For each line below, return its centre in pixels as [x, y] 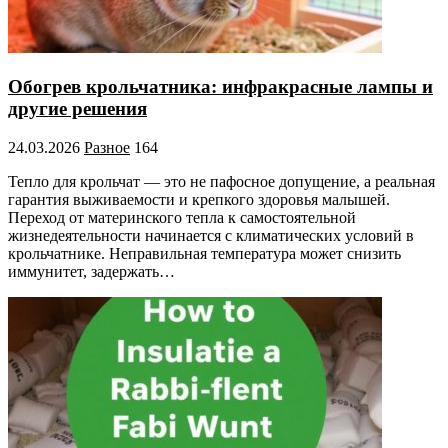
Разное [107, 147]
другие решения [77, 109]
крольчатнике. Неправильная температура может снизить [204, 253]
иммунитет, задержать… [91, 271]
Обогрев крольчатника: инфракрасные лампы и [220, 87]
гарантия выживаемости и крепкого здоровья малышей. [199, 199]
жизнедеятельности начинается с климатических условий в [211, 235]
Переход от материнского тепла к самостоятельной [182, 217]
